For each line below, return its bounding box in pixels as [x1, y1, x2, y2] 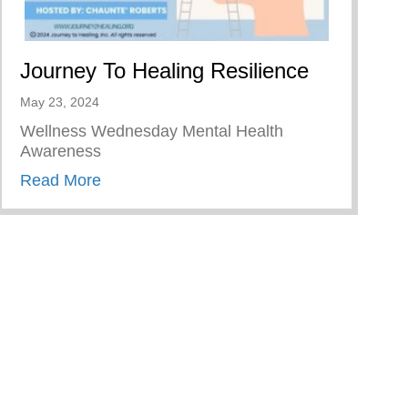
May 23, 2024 [20, 95, 99, 110]
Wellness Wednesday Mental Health [20, 122, 283, 141]
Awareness [20, 142, 101, 161]
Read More [20, 171, 101, 190]
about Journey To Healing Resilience [100, 170, 366, 189]
